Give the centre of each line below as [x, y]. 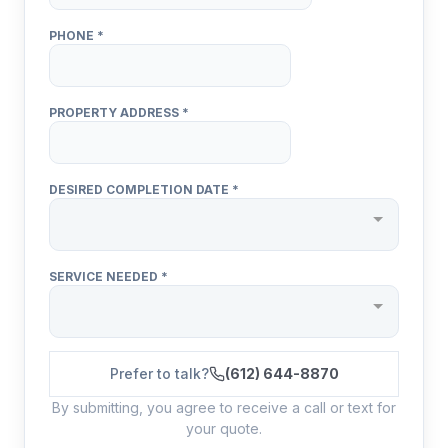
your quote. [224, 428]
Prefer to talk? [159, 373]
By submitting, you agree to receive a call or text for [224, 407]
